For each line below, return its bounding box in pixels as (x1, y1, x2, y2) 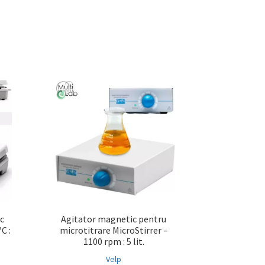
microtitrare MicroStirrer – (59, 224, 168, 237)
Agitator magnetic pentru (61, 213, 167, 225)
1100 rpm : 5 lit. (83, 235, 144, 248)
